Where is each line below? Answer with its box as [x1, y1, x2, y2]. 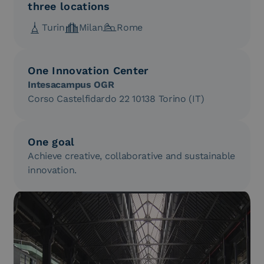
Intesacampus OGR [28, 79, 114, 90]
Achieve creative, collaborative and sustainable [28, 150, 236, 161]
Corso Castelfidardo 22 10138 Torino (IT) [28, 93, 204, 104]
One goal [28, 136, 75, 148]
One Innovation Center [28, 64, 149, 77]
